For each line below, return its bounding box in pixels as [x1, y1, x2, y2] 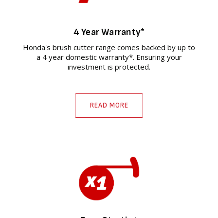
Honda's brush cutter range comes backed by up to [23, 42, 195, 53]
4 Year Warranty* [73, 26, 145, 38]
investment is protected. [68, 62, 150, 72]
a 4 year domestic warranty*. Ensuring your [36, 52, 182, 62]
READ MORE [90, 101, 128, 110]
